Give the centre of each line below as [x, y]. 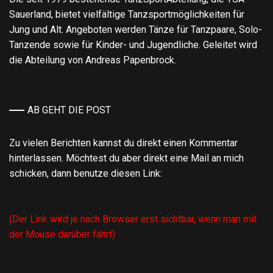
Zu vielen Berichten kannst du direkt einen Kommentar [123, 143]
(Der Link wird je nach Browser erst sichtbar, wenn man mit [133, 219]
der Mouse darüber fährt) [62, 234]
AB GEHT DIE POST [69, 110]
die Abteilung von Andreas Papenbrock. [93, 60]
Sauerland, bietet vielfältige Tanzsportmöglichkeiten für [127, 14]
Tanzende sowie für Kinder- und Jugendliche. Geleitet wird [133, 44]
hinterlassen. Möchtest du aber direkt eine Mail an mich [126, 158]
